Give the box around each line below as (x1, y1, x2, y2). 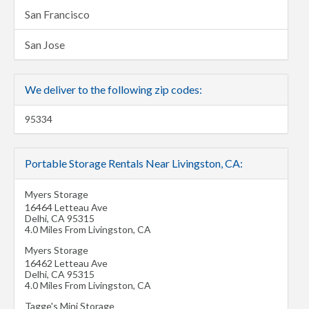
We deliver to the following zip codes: (25, 83, 202, 96)
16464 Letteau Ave (25, 201, 108, 213)
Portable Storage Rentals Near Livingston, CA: (25, 157, 243, 170)
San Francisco (25, 8, 90, 21)
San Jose (25, 38, 65, 51)
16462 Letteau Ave (25, 257, 108, 269)
